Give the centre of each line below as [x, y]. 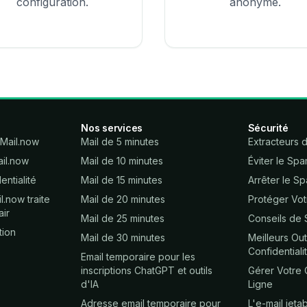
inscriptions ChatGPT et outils [147, 270]
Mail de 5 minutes [120, 141]
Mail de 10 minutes [122, 160]
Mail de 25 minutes [123, 218]
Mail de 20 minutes [123, 199]
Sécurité [268, 127]
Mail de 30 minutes [123, 237]
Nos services [112, 127]
